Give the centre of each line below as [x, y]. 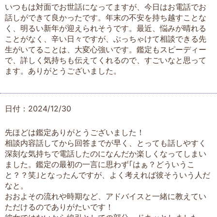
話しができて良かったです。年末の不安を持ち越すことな [106, 17]
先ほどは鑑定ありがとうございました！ [75, 132]
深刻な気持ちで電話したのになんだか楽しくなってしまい [106, 153]
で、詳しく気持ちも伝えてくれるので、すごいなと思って [106, 60]
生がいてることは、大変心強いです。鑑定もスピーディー [106, 49]
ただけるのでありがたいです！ [59, 207]
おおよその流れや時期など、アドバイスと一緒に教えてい [106, 196]
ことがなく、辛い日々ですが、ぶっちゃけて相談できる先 [106, 39]
